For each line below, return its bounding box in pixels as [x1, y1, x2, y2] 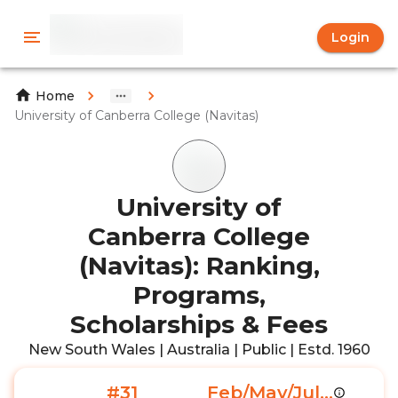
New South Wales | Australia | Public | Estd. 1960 [28, 341, 370, 358]
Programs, [132, 280, 266, 310]
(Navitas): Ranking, [78, 251, 320, 281]
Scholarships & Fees [70, 309, 328, 339]
